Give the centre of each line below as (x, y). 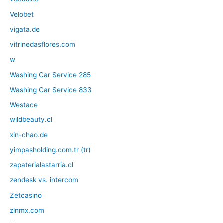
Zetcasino (26, 195)
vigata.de (25, 29)
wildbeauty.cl (31, 120)
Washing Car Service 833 (51, 89)
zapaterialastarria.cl (42, 165)
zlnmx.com (27, 210)
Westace (24, 105)
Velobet (22, 14)
